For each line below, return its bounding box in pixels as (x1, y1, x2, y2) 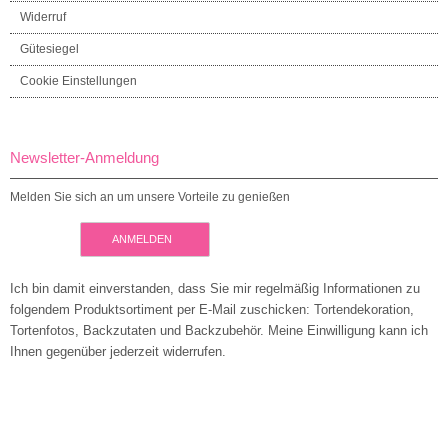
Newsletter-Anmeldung (10, 148, 159, 166)
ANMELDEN (112, 232, 172, 245)
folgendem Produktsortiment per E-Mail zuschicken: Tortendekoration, (10, 301, 414, 317)
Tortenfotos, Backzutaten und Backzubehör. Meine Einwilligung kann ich (10, 322, 428, 338)
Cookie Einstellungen (20, 73, 137, 88)
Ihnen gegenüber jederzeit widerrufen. (10, 343, 226, 359)
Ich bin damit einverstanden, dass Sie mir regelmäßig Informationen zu (10, 280, 420, 296)
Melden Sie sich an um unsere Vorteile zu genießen (10, 189, 290, 204)
